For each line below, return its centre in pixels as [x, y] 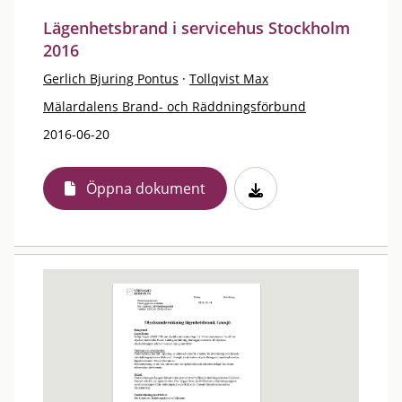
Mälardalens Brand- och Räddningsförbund [175, 106]
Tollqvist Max [229, 79]
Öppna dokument [146, 188]
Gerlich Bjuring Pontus [111, 79]
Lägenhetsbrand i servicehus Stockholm [197, 28]
